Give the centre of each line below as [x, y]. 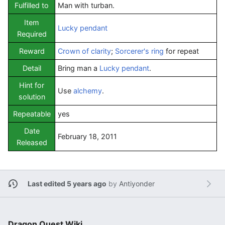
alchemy [88, 91]
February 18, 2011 [87, 136]
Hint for [32, 85]
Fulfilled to [32, 5]
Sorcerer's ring [139, 51]
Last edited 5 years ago [67, 184]
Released [32, 142]
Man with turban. [86, 5]
